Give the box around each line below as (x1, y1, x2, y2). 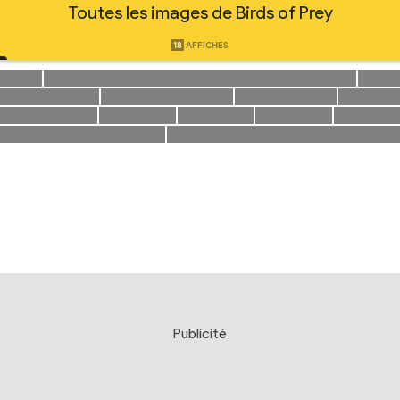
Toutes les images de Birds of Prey (67, 2, 333, 23)
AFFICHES (185, 39, 229, 51)
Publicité (173, 325, 227, 342)
